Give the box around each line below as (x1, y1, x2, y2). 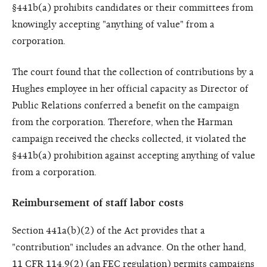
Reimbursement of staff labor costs (12, 196, 184, 209)
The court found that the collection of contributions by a (12, 66, 254, 77)
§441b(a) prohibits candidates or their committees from (12, 2, 253, 13)
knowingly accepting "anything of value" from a (12, 18, 215, 30)
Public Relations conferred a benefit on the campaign (12, 100, 239, 111)
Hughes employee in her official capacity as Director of (12, 83, 249, 94)
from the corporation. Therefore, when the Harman (12, 116, 232, 128)
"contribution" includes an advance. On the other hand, (12, 241, 246, 253)
